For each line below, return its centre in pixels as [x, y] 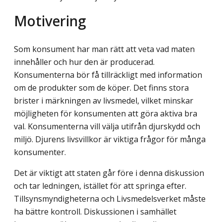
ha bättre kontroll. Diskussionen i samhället [95, 212]
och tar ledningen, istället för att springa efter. [100, 186]
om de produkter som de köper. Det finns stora [101, 88]
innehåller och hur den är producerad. [85, 62]
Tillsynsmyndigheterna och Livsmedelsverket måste [110, 199]
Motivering [50, 21]
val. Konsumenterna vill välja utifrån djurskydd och [107, 127]
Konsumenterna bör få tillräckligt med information [108, 75]
